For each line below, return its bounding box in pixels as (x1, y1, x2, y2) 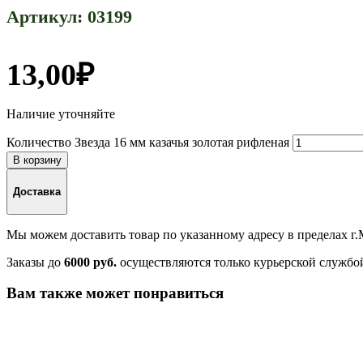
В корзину (13, 154, 62, 167)
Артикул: (6, 6, 88, 28)
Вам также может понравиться (6, 284, 224, 302)
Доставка (13, 185, 61, 198)
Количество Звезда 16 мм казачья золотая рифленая (6, 135, 289, 150)
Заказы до (6, 254, 64, 269)
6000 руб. (64, 254, 117, 269)
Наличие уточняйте (6, 107, 115, 122)
